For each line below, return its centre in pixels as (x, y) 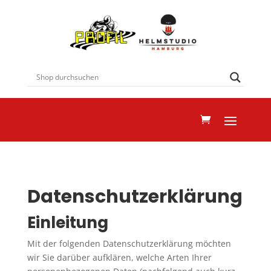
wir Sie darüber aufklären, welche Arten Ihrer (119, 257)
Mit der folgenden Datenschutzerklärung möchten (129, 243)
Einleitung (67, 222)
